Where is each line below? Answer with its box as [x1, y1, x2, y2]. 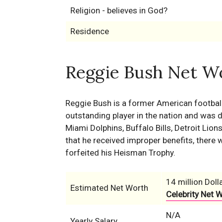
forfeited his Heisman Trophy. [65, 148, 175, 158]
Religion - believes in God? [70, 5, 167, 15]
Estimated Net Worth [70, 183, 148, 193]
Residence [70, 26, 109, 36]
